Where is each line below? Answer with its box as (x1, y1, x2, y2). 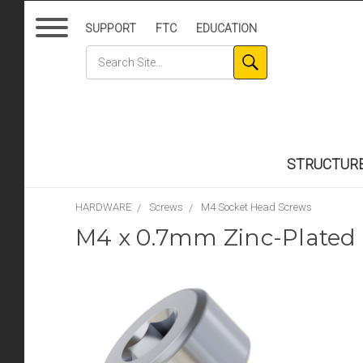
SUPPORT (85, 22, 137, 35)
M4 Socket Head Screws (201, 201, 312, 213)
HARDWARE (75, 201, 131, 213)
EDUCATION (196, 22, 258, 35)
